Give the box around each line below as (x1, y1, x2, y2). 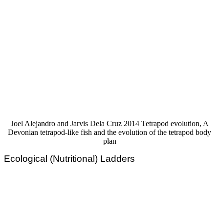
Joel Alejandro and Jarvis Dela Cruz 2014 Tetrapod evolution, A (10, 119, 209, 128)
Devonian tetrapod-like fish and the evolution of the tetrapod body (8, 128, 211, 136)
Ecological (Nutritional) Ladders (4, 153, 135, 164)
